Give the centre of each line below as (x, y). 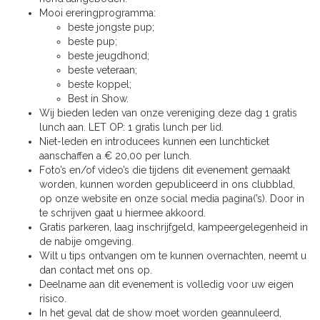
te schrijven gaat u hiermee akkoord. (122, 213)
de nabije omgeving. (86, 242)
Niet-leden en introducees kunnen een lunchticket (154, 142)
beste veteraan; (102, 70)
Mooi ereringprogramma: (97, 13)
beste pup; (92, 42)
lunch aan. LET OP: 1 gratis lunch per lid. (131, 127)
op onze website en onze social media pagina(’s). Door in (172, 199)
